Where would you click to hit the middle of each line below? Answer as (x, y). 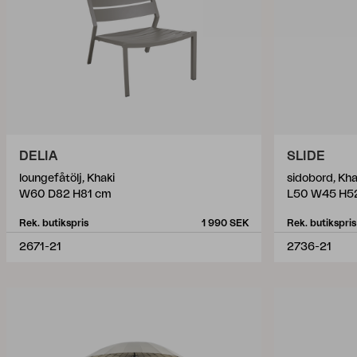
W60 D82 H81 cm (65, 194)
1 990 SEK (225, 223)
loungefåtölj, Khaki (67, 178)
